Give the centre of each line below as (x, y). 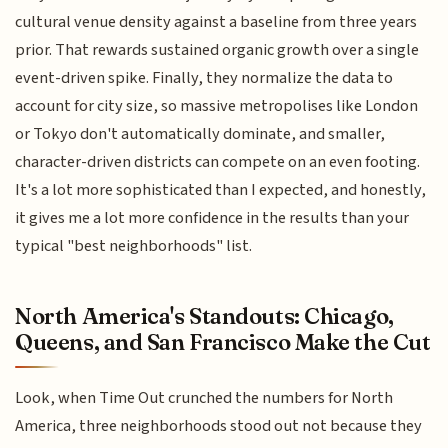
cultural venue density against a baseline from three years (216, 22)
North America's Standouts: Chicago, (204, 315)
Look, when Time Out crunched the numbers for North (204, 397)
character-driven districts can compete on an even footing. (218, 162)
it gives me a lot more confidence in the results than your (212, 218)
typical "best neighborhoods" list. (134, 246)
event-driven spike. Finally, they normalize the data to (204, 78)
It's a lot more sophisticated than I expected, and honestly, (221, 190)
